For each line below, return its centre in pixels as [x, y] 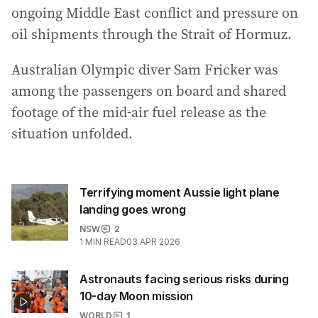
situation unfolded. [72, 133]
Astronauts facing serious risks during [184, 279]
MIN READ [106, 242]
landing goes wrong [133, 209]
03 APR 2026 [153, 242]
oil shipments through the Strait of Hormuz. [152, 34]
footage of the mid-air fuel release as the [139, 112]
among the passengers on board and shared [149, 91]
